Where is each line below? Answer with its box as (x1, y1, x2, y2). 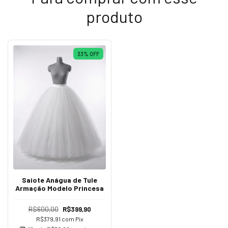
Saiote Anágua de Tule (22, 175, 97, 184)
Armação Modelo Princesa (15, 183, 104, 192)
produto (85, 7, 142, 26)
